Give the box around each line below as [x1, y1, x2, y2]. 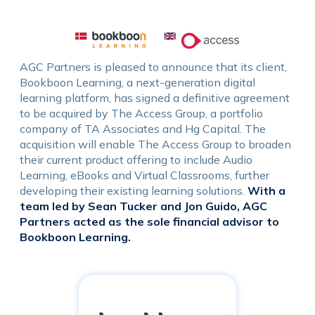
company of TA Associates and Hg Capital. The [20, 122, 266, 136]
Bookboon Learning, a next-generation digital [20, 75, 256, 89]
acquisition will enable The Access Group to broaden [20, 137, 292, 151]
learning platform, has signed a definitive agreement [20, 91, 290, 105]
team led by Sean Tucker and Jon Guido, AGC [20, 199, 268, 213]
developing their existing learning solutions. [20, 184, 248, 198]
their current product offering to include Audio [20, 153, 253, 167]
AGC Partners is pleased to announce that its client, [20, 60, 288, 74]
